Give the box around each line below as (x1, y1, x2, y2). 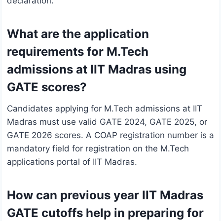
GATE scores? (7, 80, 87, 95)
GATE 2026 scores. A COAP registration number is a (7, 130, 214, 141)
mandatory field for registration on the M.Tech (7, 144, 189, 154)
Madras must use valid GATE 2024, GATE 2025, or (7, 117, 207, 127)
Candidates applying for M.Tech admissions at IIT (7, 104, 202, 114)
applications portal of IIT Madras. (7, 157, 137, 167)
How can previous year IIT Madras (7, 188, 203, 203)
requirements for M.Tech (7, 44, 148, 59)
